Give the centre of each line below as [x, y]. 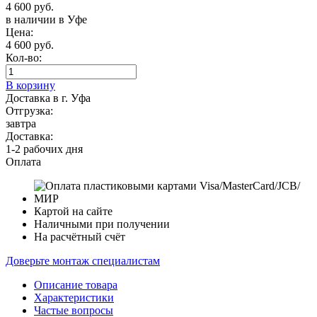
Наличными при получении [102, 224]
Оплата [23, 162]
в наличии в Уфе [46, 20]
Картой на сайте [73, 212]
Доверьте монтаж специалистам [83, 261]
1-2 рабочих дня [44, 149]
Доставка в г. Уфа [48, 98]
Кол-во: [24, 58]
